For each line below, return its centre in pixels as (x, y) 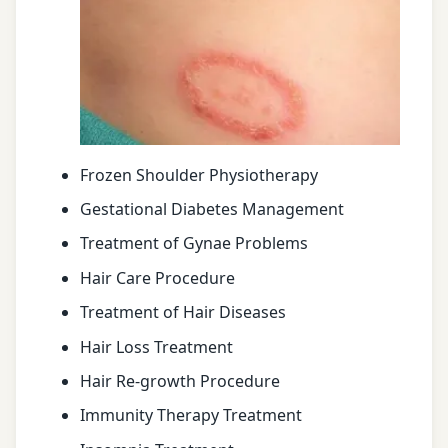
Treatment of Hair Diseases (183, 312)
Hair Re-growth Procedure (180, 381)
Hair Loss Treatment (156, 346)
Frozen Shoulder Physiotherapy (199, 174)
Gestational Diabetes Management (212, 209)
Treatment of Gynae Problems (194, 243)
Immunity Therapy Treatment (191, 415)
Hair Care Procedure (157, 277)
